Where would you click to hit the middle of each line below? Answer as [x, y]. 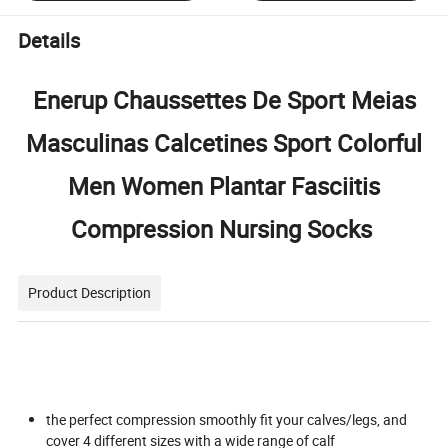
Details [49, 41]
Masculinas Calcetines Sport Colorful [224, 142]
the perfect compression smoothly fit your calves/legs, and [227, 419]
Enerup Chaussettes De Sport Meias [224, 99]
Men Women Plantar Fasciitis [224, 185]
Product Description [90, 292]
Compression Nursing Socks [224, 228]
